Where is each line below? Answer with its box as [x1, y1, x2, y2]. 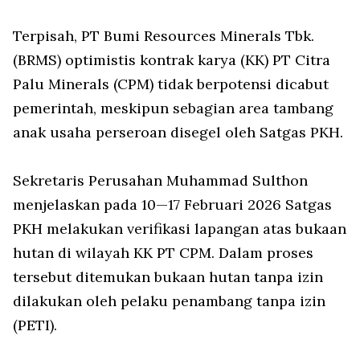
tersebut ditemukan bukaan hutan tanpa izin [13, 268, 323, 286]
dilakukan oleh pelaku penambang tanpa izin [13, 292, 325, 310]
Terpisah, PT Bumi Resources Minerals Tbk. [13, 27, 314, 45]
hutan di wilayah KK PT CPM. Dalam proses [13, 243, 313, 262]
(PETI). [13, 316, 57, 334]
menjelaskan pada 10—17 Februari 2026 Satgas [13, 195, 332, 214]
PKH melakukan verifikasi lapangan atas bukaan [13, 219, 346, 238]
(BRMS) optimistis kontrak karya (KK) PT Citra [13, 51, 330, 69]
